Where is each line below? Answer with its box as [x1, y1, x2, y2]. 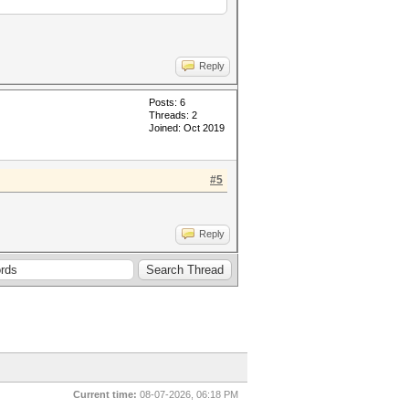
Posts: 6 [149, 97, 185, 108]
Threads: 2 [149, 110, 197, 121]
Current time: [73, 389, 137, 400]
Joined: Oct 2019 [149, 122, 225, 133]
